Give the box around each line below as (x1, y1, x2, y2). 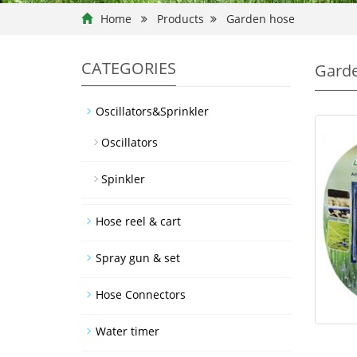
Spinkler (101, 171, 145, 187)
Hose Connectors (96, 287, 186, 303)
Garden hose (226, 11, 295, 27)
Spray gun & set (96, 250, 180, 266)
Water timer (96, 324, 159, 339)
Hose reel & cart (96, 214, 181, 229)
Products (157, 11, 204, 27)
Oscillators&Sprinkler (96, 104, 209, 120)
